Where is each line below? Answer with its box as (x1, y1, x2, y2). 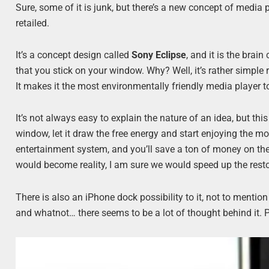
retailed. (16, 17, 50, 29)
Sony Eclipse (131, 49, 187, 61)
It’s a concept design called (16, 49, 132, 61)
